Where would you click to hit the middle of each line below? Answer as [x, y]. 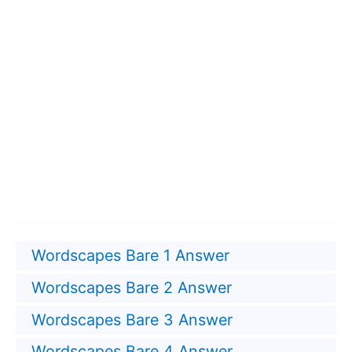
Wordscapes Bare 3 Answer [132, 319]
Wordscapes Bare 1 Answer [130, 256]
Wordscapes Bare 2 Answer [131, 287]
